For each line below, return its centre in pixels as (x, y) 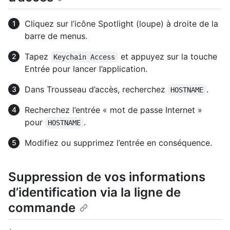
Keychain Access (84, 57)
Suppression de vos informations (107, 177)
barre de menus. (56, 36)
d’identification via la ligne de (94, 193)
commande (42, 208)
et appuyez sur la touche (169, 57)
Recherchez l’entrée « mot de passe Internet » (113, 110)
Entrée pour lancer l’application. (86, 69)
